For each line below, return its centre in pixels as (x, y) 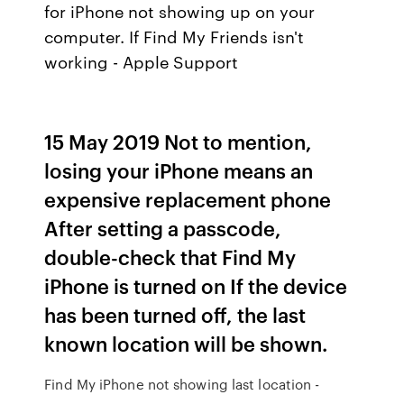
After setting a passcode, (163, 228)
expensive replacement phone (188, 199)
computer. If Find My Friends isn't (174, 36)
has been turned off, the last (175, 314)
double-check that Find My (170, 257)
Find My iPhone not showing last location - (182, 384)
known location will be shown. (186, 343)
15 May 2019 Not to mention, (179, 141)
